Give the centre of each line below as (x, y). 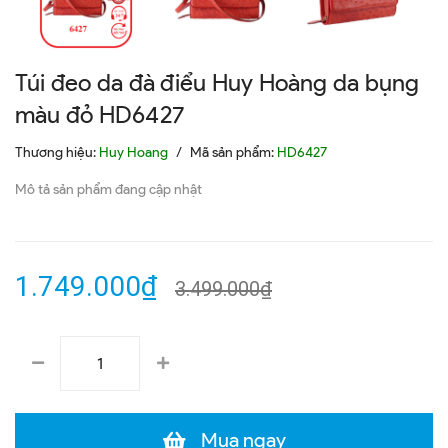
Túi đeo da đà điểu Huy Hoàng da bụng (217, 82)
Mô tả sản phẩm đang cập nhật (108, 189)
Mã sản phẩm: (233, 152)
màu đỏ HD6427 (100, 114)
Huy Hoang (133, 152)
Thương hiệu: (57, 152)
